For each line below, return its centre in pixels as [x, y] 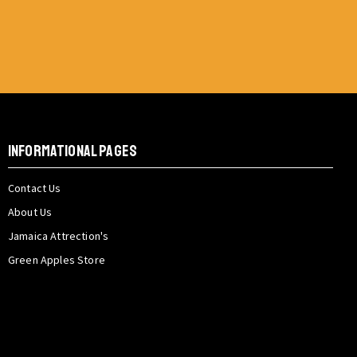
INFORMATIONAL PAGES [73, 151]
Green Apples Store [56, 260]
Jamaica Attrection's [58, 236]
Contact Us [34, 188]
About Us [30, 212]
